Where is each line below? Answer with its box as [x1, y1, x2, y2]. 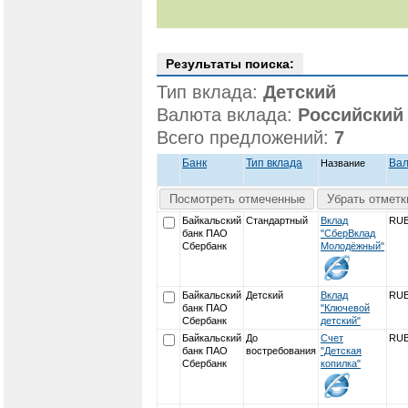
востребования [246, 345, 316, 356]
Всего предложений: [157, 127, 334, 148]
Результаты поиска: [166, 56, 294, 71]
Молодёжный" [321, 240, 384, 251]
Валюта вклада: [157, 105, 298, 125]
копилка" [321, 358, 361, 369]
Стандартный [246, 215, 308, 226]
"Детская [321, 345, 362, 356]
